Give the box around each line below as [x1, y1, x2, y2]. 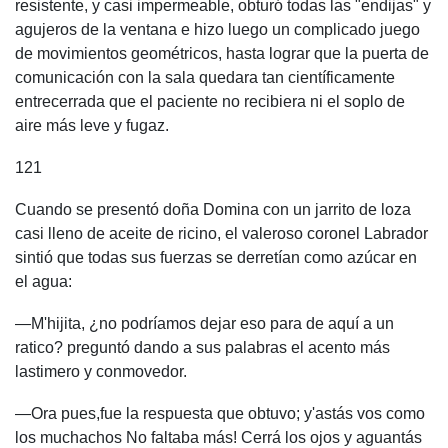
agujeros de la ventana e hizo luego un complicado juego [15, 21, 420, 38]
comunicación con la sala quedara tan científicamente [15, 69, 395, 86]
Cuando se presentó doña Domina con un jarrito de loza [15, 201, 411, 218]
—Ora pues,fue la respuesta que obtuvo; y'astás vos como [15, 405, 425, 422]
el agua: [15, 273, 72, 290]
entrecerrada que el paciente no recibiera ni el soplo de [15, 93, 405, 110]
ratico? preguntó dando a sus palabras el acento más [15, 339, 390, 356]
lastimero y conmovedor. [15, 363, 187, 380]
